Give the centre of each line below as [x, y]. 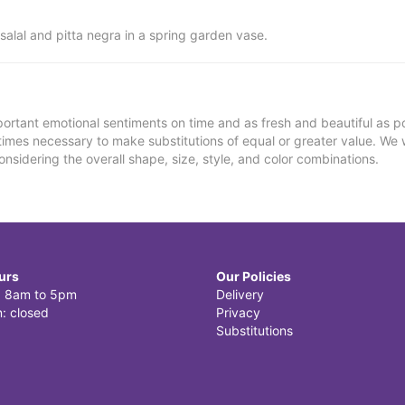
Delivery [240, 295]
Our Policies [254, 277]
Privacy [238, 313]
